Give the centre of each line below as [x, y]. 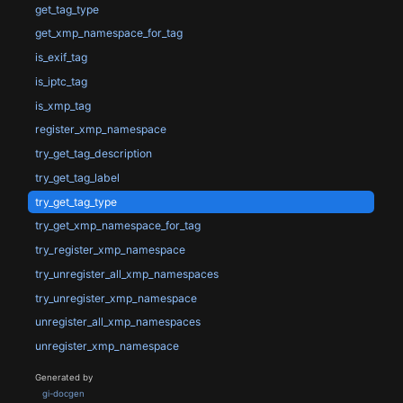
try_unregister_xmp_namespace [116, 298]
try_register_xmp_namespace [110, 250]
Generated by [63, 378]
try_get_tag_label [77, 177]
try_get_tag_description [93, 154]
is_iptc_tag [61, 81]
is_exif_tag [61, 58]
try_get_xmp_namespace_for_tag [117, 226]
